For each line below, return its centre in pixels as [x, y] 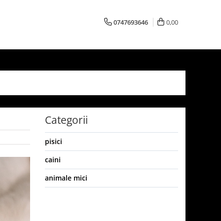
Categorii [66, 120]
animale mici [66, 178]
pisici [54, 141]
